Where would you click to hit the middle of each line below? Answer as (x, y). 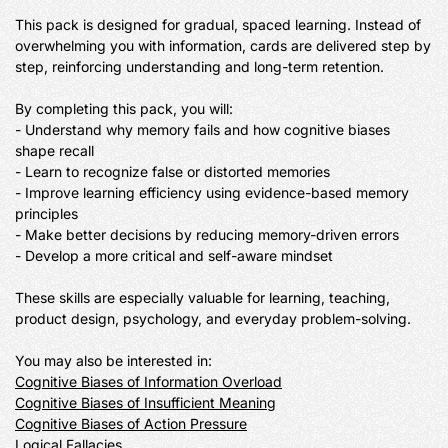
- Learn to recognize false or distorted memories (172, 171)
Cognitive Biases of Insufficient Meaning (145, 402)
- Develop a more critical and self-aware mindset (174, 255)
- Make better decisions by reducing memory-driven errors (207, 234)
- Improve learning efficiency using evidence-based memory (212, 192)
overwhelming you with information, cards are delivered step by (223, 45)
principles (46, 213)
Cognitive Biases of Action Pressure (131, 423)
